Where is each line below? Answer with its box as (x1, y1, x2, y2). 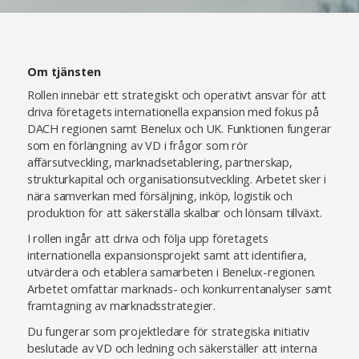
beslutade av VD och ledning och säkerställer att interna (26, 340, 317, 356)
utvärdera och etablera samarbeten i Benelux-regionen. (26, 264, 317, 280)
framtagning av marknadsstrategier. (26, 298, 216, 314)
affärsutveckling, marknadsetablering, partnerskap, (26, 155, 292, 171)
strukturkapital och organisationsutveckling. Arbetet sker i (26, 171, 326, 188)
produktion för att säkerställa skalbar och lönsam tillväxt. (26, 205, 322, 221)
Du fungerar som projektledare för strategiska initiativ (26, 323, 309, 339)
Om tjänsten (26, 63, 101, 79)
